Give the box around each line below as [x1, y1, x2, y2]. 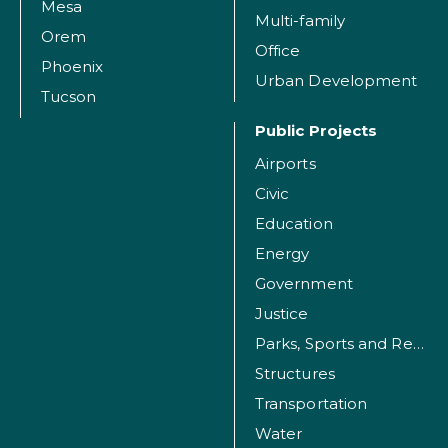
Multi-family [255, 11, 345, 31]
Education [255, 214, 333, 234]
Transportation [255, 394, 368, 414]
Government [255, 274, 353, 294]
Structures [255, 364, 335, 384]
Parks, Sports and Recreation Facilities [412, 334, 424, 354]
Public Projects [255, 121, 378, 141]
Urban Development [255, 71, 418, 91]
